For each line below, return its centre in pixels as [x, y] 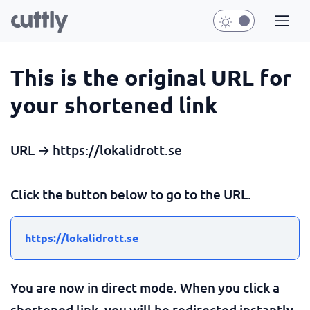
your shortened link [114, 105]
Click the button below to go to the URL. [131, 194]
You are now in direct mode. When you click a [145, 288]
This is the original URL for [151, 77]
